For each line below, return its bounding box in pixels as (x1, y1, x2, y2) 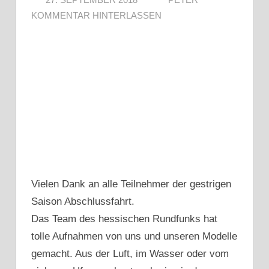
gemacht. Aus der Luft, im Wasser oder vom (31, 247, 229, 259)
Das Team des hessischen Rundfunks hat (31, 213, 217, 225)
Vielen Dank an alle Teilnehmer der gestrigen (31, 178, 231, 190)
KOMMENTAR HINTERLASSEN (31, 10, 162, 20)
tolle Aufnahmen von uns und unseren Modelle (31, 230, 237, 242)
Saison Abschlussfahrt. (31, 195, 134, 207)
